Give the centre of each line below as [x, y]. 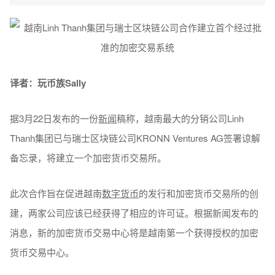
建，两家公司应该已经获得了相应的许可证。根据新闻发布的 [134, 212]
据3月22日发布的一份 [54, 118]
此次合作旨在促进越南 [56, 193]
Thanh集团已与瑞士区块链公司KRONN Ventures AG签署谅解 [135, 137]
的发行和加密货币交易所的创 [199, 193]
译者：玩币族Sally [48, 83]
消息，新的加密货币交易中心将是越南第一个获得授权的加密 [134, 232]
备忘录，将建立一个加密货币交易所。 [88, 157]
